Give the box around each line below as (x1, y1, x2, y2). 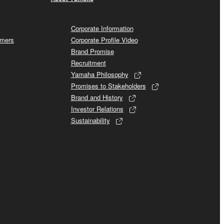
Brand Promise (70, 46, 114, 56)
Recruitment (70, 57, 106, 67)
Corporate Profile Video (70, 34, 138, 44)
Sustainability (70, 115, 110, 125)
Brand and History (70, 92, 123, 102)
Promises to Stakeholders (70, 80, 146, 90)
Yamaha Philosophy (70, 69, 128, 79)
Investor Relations (70, 103, 123, 113)
